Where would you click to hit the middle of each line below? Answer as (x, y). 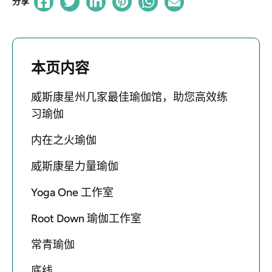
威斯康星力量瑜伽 (75, 166)
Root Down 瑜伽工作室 (86, 219)
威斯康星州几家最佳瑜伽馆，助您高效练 (129, 97)
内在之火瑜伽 (64, 140)
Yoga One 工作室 (72, 192)
